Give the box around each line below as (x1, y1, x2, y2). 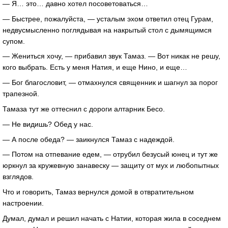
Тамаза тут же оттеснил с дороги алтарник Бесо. (3, 104, 165, 113)
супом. (3, 37, 25, 45)
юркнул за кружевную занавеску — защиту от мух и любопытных (3, 161, 219, 170)
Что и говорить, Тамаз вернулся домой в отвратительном (3, 188, 194, 196)
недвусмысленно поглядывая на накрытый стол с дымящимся (3, 25, 212, 34)
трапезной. (3, 90, 39, 98)
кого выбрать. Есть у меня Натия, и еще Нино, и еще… (3, 63, 187, 72)
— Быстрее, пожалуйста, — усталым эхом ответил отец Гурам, (3, 14, 213, 23)
